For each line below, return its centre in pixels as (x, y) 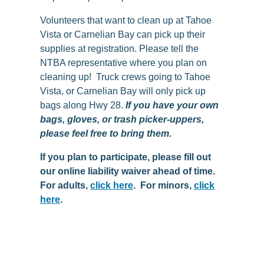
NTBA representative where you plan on (123, 63)
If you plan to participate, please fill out (126, 157)
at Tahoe (192, 21)
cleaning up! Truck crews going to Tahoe (125, 77)
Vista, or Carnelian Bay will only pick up (123, 91)
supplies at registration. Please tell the (119, 49)
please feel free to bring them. (107, 134)
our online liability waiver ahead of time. (128, 171)
